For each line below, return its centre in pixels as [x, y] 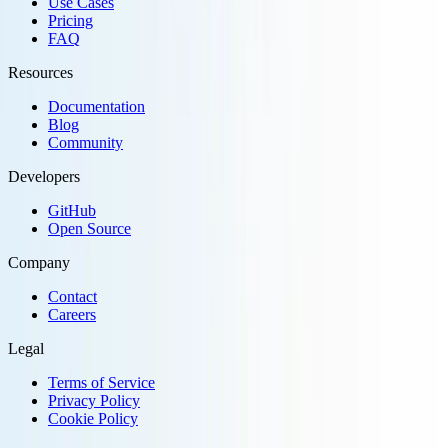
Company [39, 262]
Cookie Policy [93, 418]
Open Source [89, 228]
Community [85, 142]
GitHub [72, 210]
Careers [72, 314]
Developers [44, 176]
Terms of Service [101, 382]
